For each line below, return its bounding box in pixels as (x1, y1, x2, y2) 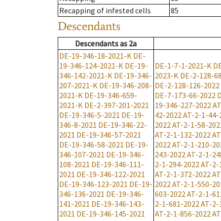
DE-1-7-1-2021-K (155, 61, 212, 71)
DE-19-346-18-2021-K (59, 51, 132, 61)
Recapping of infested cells (59, 5, 151, 16)
